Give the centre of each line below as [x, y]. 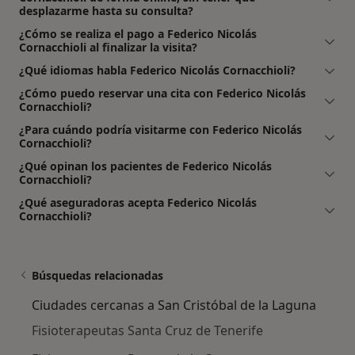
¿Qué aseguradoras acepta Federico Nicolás [138, 202]
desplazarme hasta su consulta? [106, 10]
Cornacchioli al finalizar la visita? [108, 47]
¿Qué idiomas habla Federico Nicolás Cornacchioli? [157, 70]
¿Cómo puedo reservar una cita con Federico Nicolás [162, 93]
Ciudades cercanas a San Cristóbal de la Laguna [174, 305]
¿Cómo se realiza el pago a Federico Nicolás [138, 33]
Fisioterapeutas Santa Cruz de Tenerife [147, 330]
